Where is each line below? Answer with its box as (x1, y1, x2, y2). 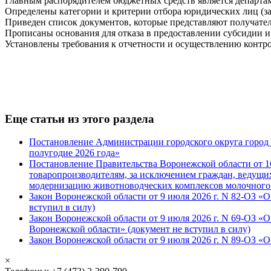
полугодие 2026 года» (29, 148, 120, 158)
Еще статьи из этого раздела (5, 112, 154, 125)
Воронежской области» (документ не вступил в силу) (29, 224, 250, 235)
